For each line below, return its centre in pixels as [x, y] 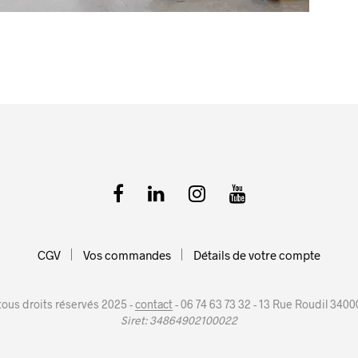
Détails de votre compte [257, 255]
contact [153, 304]
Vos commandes [127, 255]
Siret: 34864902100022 [179, 320]
